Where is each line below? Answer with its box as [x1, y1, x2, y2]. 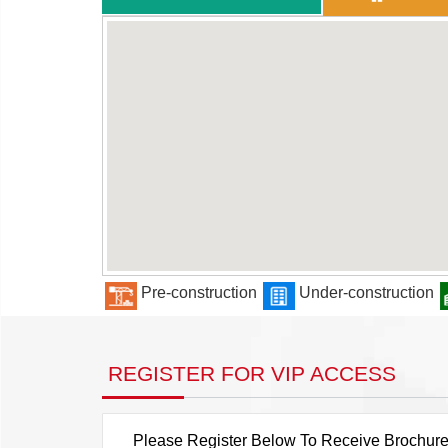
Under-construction [295, 284, 438, 302]
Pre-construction [137, 284, 261, 302]
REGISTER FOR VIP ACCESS [102, 361, 396, 385]
